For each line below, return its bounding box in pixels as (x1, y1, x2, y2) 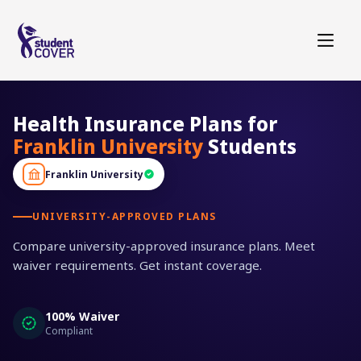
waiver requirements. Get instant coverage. (13, 257, 262, 273)
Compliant (45, 324, 93, 338)
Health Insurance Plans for (13, 110, 277, 137)
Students (203, 133, 297, 160)
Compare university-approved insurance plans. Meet (13, 238, 315, 254)
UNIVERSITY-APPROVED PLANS (32, 210, 217, 223)
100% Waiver (45, 309, 119, 324)
